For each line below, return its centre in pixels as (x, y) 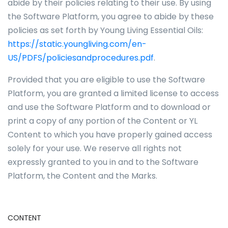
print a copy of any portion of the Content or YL (103, 121)
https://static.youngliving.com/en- (77, 44)
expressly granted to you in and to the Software (103, 162)
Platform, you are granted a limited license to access (113, 93)
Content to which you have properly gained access (110, 135)
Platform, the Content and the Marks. (82, 176)
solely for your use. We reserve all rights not (95, 148)
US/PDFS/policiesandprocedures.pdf (81, 58)
